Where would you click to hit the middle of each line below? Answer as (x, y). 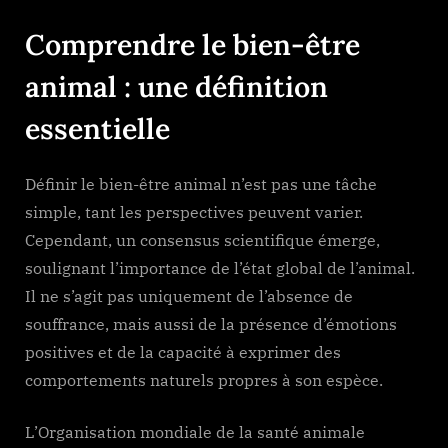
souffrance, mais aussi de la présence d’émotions (211, 324)
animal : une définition (176, 86)
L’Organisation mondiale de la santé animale (195, 432)
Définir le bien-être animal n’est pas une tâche (201, 184)
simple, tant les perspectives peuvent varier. (194, 212)
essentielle (97, 128)
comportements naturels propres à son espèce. (204, 380)
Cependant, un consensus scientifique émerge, (202, 240)
